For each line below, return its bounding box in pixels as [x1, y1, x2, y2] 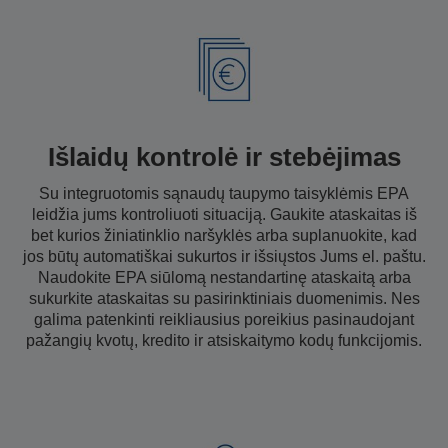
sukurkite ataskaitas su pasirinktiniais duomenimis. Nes [28, 289, 420, 307]
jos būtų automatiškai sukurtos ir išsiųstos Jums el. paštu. [22, 247, 426, 265]
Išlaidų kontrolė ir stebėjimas [47, 141, 401, 172]
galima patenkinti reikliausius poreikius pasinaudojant [34, 310, 414, 328]
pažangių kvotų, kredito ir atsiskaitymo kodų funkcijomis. [26, 331, 422, 349]
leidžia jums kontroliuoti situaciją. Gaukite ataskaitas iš [31, 205, 417, 223]
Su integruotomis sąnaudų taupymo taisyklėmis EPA [39, 184, 409, 202]
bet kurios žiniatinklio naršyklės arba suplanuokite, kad [31, 226, 417, 244]
